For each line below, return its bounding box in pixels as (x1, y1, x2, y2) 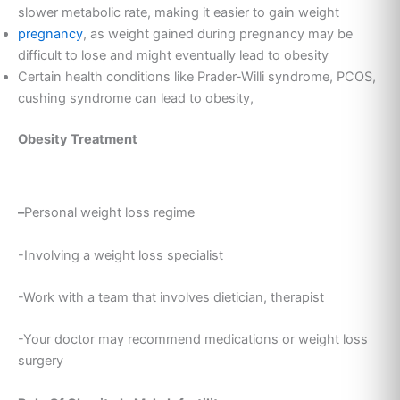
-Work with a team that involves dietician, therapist (18, 288, 324, 305)
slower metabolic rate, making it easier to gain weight (18, 4, 339, 21)
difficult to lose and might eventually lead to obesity (18, 47, 329, 64)
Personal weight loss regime (24, 204, 195, 221)
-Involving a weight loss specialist (18, 246, 223, 263)
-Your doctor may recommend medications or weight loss (18, 331, 368, 348)
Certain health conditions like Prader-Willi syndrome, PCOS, (18, 69, 376, 86)
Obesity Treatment (18, 131, 137, 147)
